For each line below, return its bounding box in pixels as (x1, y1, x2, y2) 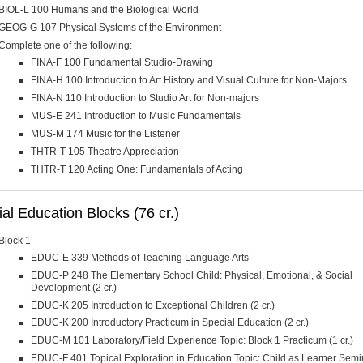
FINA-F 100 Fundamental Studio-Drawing (31, 56, 213, 68)
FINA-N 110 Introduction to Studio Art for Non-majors (31, 92, 259, 104)
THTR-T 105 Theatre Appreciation (31, 145, 179, 157)
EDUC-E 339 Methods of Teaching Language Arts (31, 251, 249, 263)
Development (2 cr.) (31, 281, 117, 293)
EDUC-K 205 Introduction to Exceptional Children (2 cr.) (31, 299, 275, 311)
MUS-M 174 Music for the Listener (31, 127, 180, 139)
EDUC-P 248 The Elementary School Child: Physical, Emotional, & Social (31, 269, 352, 281)
